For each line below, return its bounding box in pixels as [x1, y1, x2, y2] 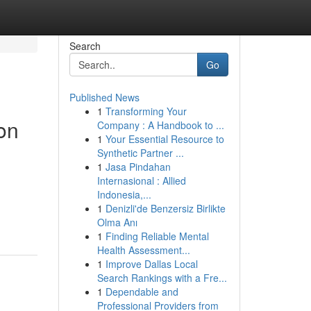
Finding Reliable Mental [105, 229, 209, 243]
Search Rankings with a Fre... [96, 271, 227, 285]
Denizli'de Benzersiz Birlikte [105, 201, 226, 215]
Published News [69, 90, 140, 104]
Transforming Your [105, 104, 187, 118]
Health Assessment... [96, 243, 190, 257]
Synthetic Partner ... [96, 146, 184, 160]
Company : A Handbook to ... [96, 118, 224, 132]
